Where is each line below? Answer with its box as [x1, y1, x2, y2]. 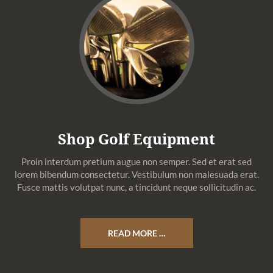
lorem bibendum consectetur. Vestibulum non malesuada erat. [14, 169, 259, 180]
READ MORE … [107, 228, 166, 238]
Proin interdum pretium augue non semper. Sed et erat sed [21, 156, 252, 167]
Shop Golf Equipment [58, 129, 215, 149]
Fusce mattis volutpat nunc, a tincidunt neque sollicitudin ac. [17, 182, 256, 193]
